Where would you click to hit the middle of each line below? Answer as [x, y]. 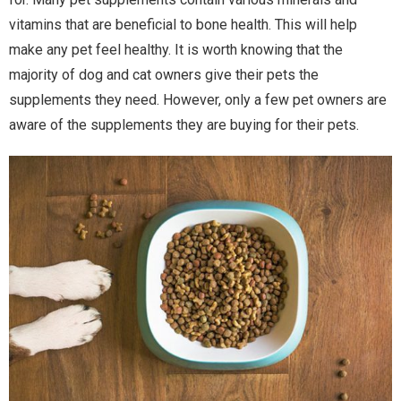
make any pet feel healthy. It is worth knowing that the [176, 50]
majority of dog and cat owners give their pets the [164, 75]
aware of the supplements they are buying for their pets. [184, 125]
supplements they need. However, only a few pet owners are [198, 100]
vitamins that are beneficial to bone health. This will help [183, 25]
